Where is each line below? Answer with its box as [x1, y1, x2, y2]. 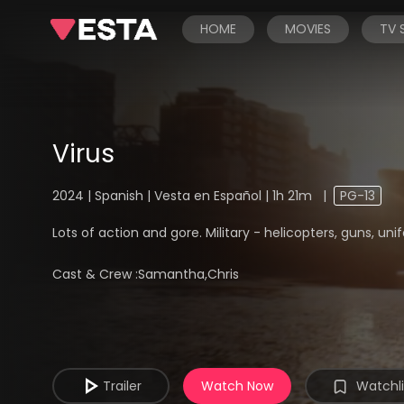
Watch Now [201, 377, 273, 395]
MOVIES [285, 20, 331, 38]
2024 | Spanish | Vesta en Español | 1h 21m [52, 187, 316, 205]
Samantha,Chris [138, 265, 240, 284]
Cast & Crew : [52, 265, 139, 284]
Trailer [102, 377, 142, 395]
